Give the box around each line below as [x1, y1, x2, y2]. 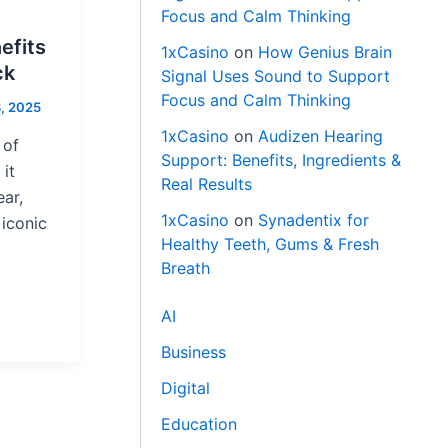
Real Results [161, 174, 253, 195]
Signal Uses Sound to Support [161, 66, 391, 87]
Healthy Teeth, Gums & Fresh [161, 234, 380, 255]
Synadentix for [258, 210, 370, 231]
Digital [161, 378, 211, 399]
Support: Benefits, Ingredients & [161, 150, 402, 171]
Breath [161, 258, 211, 279]
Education [161, 414, 238, 435]
